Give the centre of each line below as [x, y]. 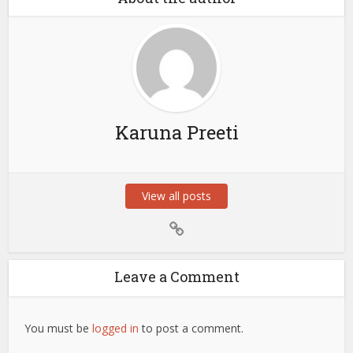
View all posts [176, 196]
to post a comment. [191, 329]
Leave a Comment [176, 277]
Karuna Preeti [176, 133]
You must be [59, 329]
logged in [116, 329]
